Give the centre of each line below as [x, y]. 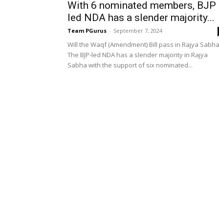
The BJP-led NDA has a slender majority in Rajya [138, 55]
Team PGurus [87, 31]
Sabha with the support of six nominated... [130, 65]
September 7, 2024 [138, 31]
